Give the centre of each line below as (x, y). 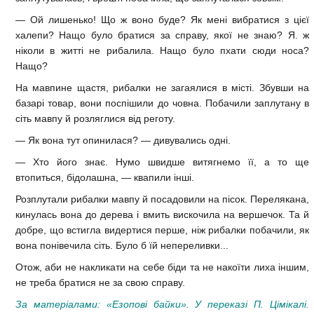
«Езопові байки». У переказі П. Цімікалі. (208, 305)
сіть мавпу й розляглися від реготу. (95, 119)
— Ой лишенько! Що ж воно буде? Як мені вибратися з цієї (162, 20)
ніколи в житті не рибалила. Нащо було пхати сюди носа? (162, 51)
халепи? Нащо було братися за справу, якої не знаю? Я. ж (162, 35)
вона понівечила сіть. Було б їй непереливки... (122, 246)
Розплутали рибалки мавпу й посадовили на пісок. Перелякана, (162, 199)
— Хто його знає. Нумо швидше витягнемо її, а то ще (162, 162)
